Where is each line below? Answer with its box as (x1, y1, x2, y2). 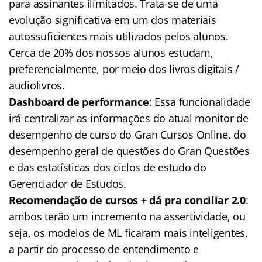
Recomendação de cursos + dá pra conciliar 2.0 (9, 193, 246, 208)
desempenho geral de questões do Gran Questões (9, 144, 250, 158)
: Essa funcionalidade (149, 95, 250, 109)
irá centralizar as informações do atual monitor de (9, 111, 249, 126)
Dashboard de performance (9, 95, 149, 109)
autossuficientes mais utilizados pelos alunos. (9, 29, 229, 44)
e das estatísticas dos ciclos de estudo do (9, 160, 206, 175)
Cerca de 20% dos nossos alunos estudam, (9, 46, 213, 60)
